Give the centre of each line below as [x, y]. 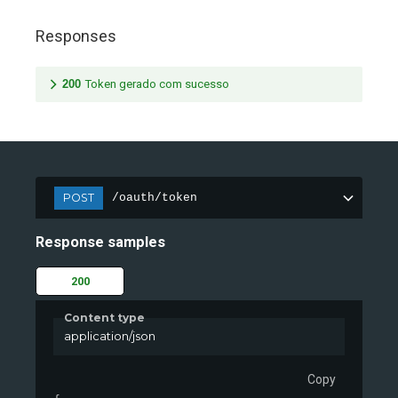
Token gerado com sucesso [157, 84]
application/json [109, 336]
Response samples [100, 243]
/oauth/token [155, 198]
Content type [104, 317]
